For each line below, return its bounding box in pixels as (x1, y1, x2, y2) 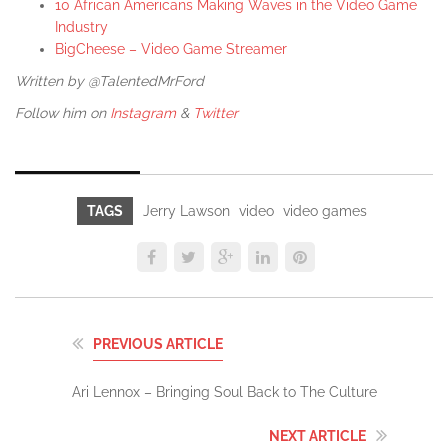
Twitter (193, 104, 238, 121)
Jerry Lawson (142, 202, 230, 219)
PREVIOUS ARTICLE (92, 335, 223, 352)
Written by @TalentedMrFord (15, 72, 204, 89)
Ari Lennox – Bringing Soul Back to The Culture (71, 383, 377, 400)
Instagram (110, 104, 176, 121)
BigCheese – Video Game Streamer (55, 40, 287, 57)
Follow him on (15, 104, 110, 121)
